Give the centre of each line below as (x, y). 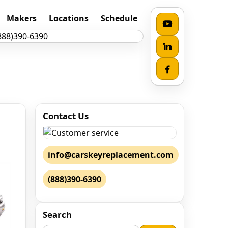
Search (57, 215)
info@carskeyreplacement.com (111, 155)
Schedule (119, 18)
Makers (21, 18)
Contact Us (66, 116)
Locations (68, 18)
